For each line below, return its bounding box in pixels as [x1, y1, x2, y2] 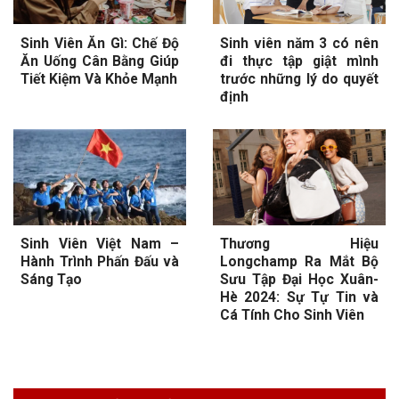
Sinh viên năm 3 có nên [220, 34, 379, 52]
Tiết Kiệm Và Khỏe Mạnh [20, 69, 177, 87]
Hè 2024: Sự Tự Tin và [220, 289, 379, 306]
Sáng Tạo [20, 271, 82, 289]
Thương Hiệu [220, 235, 379, 253]
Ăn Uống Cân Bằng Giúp [20, 52, 179, 69]
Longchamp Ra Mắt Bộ [220, 253, 379, 271]
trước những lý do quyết [220, 69, 379, 87]
